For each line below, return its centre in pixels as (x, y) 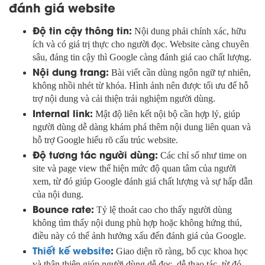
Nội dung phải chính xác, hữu (189, 31)
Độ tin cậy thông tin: (82, 30)
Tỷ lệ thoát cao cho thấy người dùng (163, 210)
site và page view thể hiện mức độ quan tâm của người (134, 169)
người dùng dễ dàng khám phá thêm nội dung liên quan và (142, 127)
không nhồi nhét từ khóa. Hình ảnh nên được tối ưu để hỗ (140, 86)
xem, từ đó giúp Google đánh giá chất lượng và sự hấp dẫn (143, 182)
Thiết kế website (72, 250)
